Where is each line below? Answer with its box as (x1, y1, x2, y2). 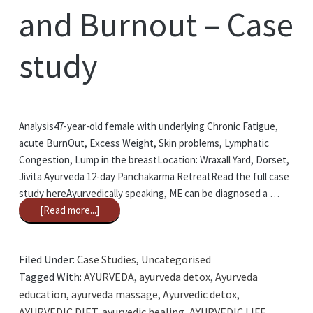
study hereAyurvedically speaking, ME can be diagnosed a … (18, 187, 279, 201)
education (18, 286, 66, 301)
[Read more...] (39, 203, 99, 217)
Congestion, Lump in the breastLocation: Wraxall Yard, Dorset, (18, 153, 289, 167)
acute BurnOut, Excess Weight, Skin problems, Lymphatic (18, 136, 269, 150)
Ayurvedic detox (162, 286, 237, 301)
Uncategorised (140, 252, 211, 266)
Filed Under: (18, 252, 77, 266)
